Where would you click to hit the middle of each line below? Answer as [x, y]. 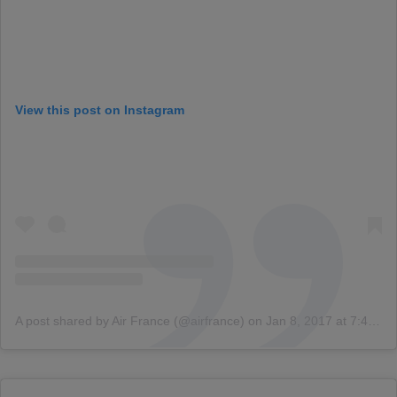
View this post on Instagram [100, 110]
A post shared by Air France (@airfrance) [130, 321]
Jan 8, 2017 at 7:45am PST [317, 321]
